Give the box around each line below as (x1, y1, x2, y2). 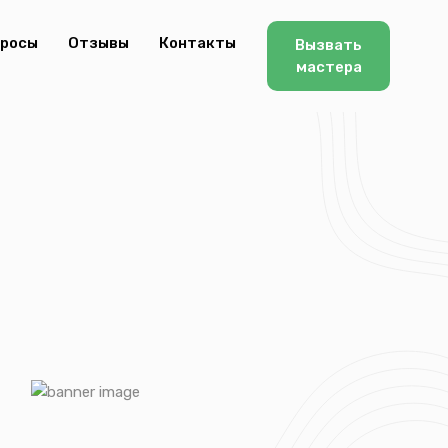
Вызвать (295, 36, 362, 54)
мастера (295, 58, 362, 76)
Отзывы (68, 34, 129, 52)
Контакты (159, 34, 236, 52)
